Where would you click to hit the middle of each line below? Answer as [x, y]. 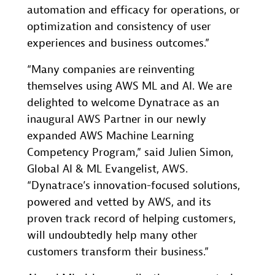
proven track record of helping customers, [131, 219]
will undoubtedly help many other [112, 235]
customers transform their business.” [118, 252]
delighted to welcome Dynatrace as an [123, 103]
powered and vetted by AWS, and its [119, 202]
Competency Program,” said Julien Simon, [130, 153]
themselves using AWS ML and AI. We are [130, 86]
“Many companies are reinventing [111, 70]
